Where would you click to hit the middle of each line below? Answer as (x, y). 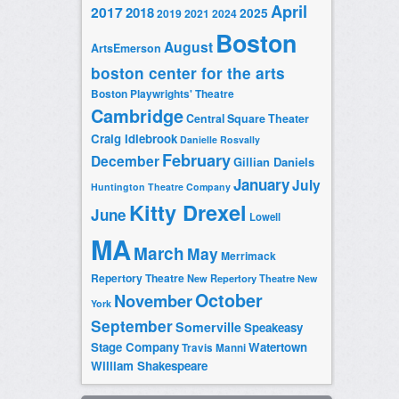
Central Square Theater (247, 119)
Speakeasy (273, 328)
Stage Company (134, 347)
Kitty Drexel (187, 212)
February (196, 161)
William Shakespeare (149, 366)
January (261, 185)
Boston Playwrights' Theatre (162, 94)
